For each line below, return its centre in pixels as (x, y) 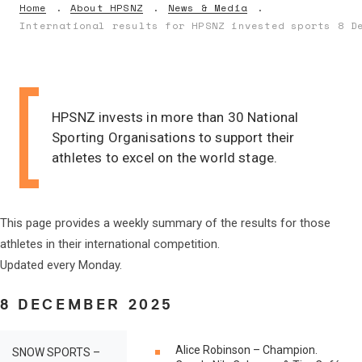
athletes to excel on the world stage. (165, 158)
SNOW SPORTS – (56, 352)
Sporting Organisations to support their (173, 137)
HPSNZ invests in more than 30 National (175, 117)
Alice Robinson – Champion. (246, 350)
